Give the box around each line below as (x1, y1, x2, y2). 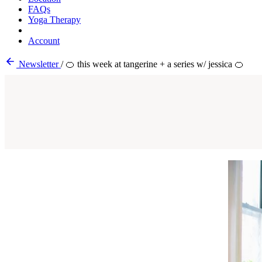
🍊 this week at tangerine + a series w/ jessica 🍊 (65, 59, 244, 69)
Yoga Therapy (28, 15, 81, 25)
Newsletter (16, 59, 61, 69)
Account (28, 36, 60, 46)
